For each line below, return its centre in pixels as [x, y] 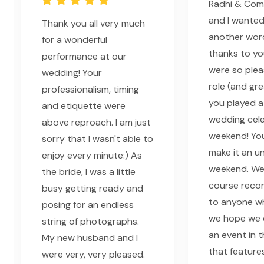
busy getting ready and [93, 189]
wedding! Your [72, 73]
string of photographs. [90, 222]
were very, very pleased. [93, 255]
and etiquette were [84, 106]
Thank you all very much [93, 24]
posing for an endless [88, 205]
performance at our [84, 57]
